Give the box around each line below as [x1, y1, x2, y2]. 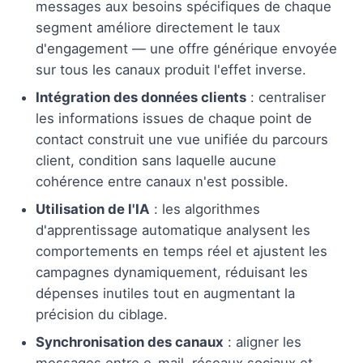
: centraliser [246, 88, 326, 105]
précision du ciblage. [36, 305, 168, 322]
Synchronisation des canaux [36, 333, 224, 350]
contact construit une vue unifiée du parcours [36, 130, 328, 147]
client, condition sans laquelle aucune [36, 152, 276, 169]
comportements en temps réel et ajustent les [36, 242, 327, 259]
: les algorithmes [150, 200, 260, 217]
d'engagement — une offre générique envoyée [36, 40, 337, 57]
